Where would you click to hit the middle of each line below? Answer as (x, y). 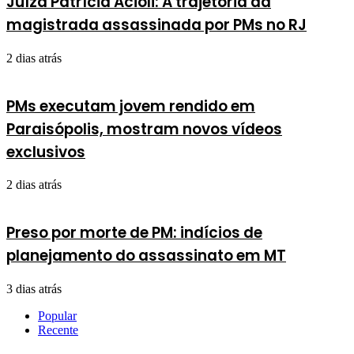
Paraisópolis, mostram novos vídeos (144, 129)
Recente (58, 330)
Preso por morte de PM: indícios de (134, 233)
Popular (57, 315)
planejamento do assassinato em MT (146, 256)
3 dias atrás (34, 288)
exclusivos (46, 152)
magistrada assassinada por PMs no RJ (156, 25)
